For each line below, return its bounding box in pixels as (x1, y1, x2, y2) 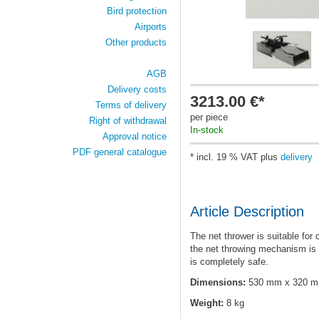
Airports (134, 21, 167, 32)
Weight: (189, 298, 224, 309)
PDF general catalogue (72, 147, 167, 157)
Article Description (189, 203, 304, 219)
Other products (105, 37, 167, 48)
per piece (189, 111, 228, 122)
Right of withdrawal (88, 115, 167, 126)
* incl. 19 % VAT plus (189, 152, 281, 163)
